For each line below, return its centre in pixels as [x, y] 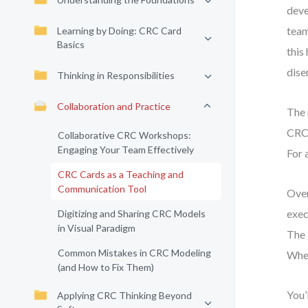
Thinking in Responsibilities [116, 75]
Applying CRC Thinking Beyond [124, 295]
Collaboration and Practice [114, 106]
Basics [71, 44]
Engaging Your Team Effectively [126, 150]
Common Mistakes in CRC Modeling [134, 253]
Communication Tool [102, 189]
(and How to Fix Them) [106, 267]
